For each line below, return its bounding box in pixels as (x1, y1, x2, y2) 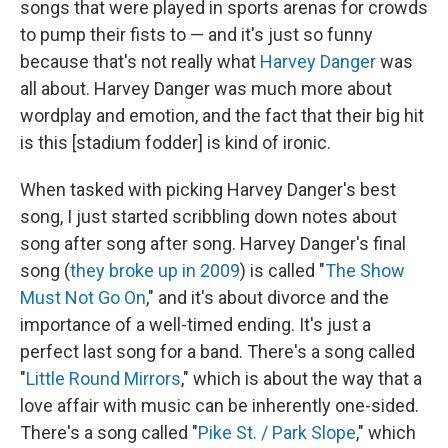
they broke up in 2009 (70, 260, 240, 281)
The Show (325, 260, 405, 281)
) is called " (240, 260, 325, 281)
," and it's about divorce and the (146, 287, 389, 308)
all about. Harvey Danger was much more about (20, 78, 392, 99)
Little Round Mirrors (26, 368, 181, 389)
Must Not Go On (20, 287, 146, 308)
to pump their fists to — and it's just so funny (20, 24, 373, 45)
